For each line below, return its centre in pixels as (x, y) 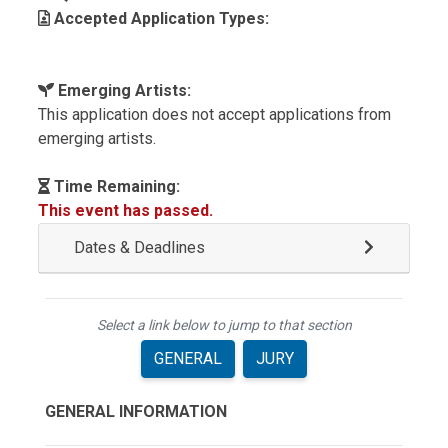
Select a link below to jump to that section (224, 325)
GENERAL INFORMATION (136, 411)
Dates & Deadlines (139, 247)
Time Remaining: (115, 186)
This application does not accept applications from (214, 114)
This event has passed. (125, 210)
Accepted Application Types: (159, 18)
